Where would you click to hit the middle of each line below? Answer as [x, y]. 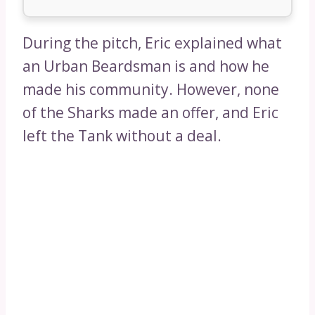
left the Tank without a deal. [122, 135]
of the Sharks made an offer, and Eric [150, 112]
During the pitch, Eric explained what [152, 43]
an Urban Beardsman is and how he [146, 66]
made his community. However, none [151, 89]
